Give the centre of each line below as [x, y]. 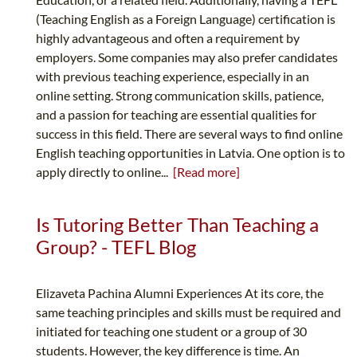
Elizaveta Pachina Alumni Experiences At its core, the [180, 293]
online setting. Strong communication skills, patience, [180, 96]
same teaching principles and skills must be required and [188, 312]
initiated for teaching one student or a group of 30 [171, 331]
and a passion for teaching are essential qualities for [176, 115]
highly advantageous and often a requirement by [168, 38]
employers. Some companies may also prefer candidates [187, 57]
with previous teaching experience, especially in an [173, 76]
